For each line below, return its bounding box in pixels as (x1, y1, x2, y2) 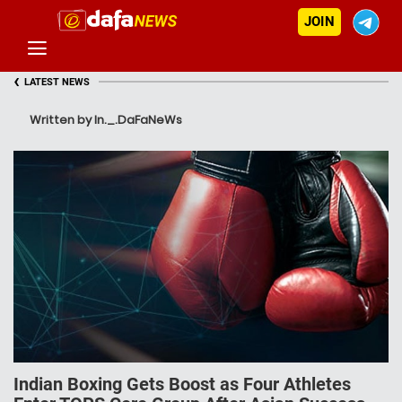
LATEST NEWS (24, 76, 90, 88)
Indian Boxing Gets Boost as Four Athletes (13, 373, 351, 396)
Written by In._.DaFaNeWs (30, 111, 182, 128)
